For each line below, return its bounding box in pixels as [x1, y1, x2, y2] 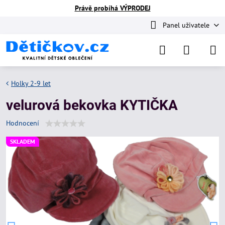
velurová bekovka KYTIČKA [6, 97, 178, 114]
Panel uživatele [162, 21, 209, 30]
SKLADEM [10, 138, 35, 145]
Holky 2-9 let [11, 79, 51, 88]
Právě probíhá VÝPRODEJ [74, 4, 151, 13]
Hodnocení [6, 119, 39, 128]
